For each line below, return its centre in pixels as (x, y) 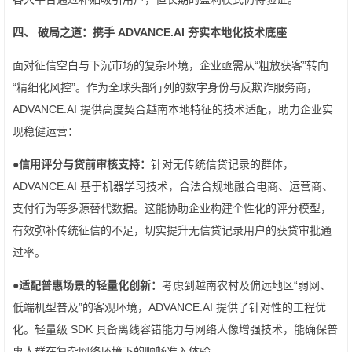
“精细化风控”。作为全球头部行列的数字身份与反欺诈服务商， (165, 88)
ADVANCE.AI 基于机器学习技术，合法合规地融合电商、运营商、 (173, 187)
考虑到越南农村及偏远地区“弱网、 (246, 286)
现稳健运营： (46, 132)
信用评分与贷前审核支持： (85, 165)
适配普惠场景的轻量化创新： (90, 286)
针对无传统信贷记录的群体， (222, 165)
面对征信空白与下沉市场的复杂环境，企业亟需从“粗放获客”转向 (170, 66)
